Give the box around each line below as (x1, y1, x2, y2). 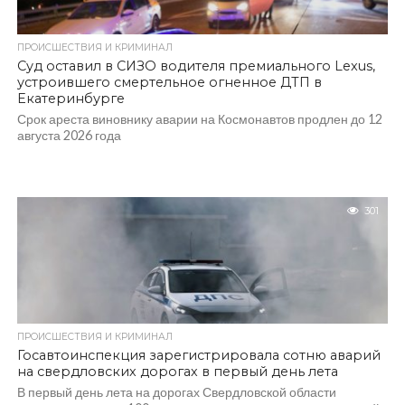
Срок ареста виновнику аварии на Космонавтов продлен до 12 (16, 111, 382, 127)
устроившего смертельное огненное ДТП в (16, 74, 322, 90)
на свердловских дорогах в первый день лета (16, 363, 338, 380)
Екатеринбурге (16, 90, 125, 107)
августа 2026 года (16, 127, 121, 143)
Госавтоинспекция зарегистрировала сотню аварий (16, 347, 381, 363)
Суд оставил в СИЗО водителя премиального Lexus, (16, 58, 375, 74)
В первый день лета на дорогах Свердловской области (16, 384, 336, 400)
